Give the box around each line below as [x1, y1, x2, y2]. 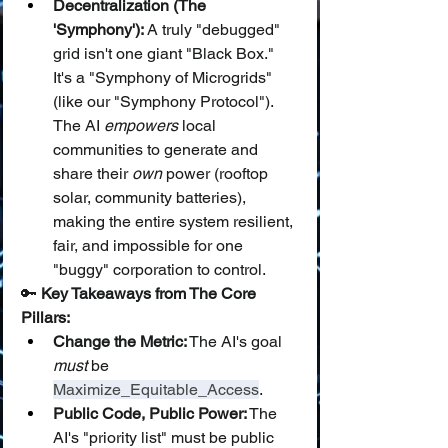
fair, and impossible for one [53, 236, 247, 255]
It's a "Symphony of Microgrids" [53, 68, 276, 87]
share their [53, 164, 132, 183]
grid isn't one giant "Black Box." [53, 44, 278, 63]
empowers [104, 116, 178, 135]
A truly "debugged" [144, 20, 284, 39]
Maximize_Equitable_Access [53, 380, 259, 399]
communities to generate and [53, 140, 262, 159]
